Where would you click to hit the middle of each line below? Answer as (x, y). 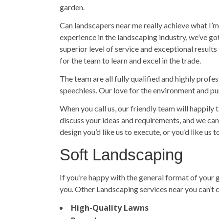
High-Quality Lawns (110, 208)
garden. (72, 7)
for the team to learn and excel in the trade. (130, 60)
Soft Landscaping (121, 155)
